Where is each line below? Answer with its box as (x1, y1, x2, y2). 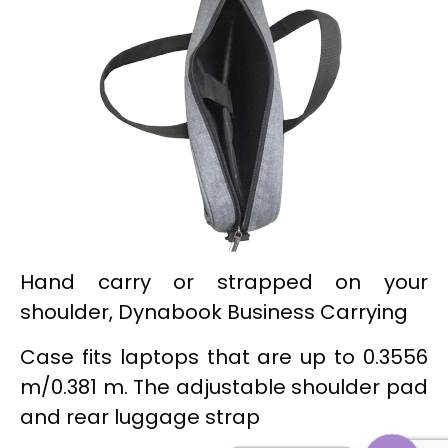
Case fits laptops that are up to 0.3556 (20, 342, 428, 371)
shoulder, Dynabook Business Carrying (20, 298, 408, 327)
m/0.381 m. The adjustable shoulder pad (20, 372, 428, 401)
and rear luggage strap (20, 402, 260, 431)
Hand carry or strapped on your (20, 268, 428, 297)
